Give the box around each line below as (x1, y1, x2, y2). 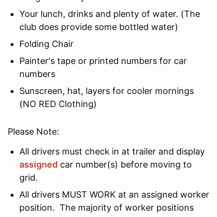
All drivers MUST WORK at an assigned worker (19, 189, 209, 200)
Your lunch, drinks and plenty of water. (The (19, 8, 200, 19)
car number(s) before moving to (58, 159, 192, 170)
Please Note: (8, 126, 62, 137)
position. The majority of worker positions (19, 202, 194, 213)
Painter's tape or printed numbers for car (19, 55, 187, 66)
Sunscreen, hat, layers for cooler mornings (19, 85, 194, 96)
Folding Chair (19, 38, 76, 49)
